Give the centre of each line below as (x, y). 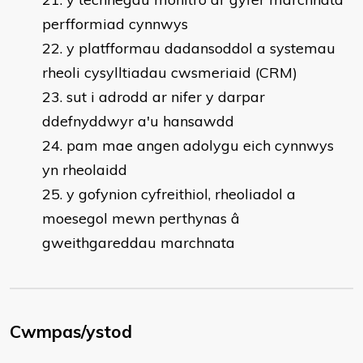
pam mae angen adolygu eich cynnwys (200, 145)
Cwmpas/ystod (71, 331)
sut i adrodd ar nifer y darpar (166, 97)
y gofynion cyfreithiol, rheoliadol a (181, 194)
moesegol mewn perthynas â (141, 218)
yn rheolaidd (85, 170)
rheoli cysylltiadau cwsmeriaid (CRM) (170, 73)
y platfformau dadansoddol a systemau (201, 48)
